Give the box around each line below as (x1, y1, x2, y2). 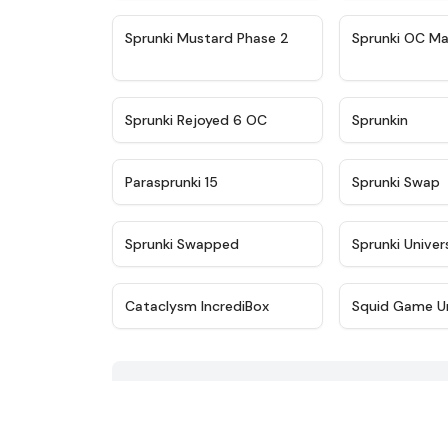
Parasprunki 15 (125, 173, 218, 191)
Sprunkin (352, 111, 409, 129)
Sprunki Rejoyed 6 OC (125, 111, 267, 129)
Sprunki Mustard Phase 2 (125, 29, 289, 47)
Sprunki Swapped (125, 235, 239, 253)
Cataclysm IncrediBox (125, 297, 269, 315)
